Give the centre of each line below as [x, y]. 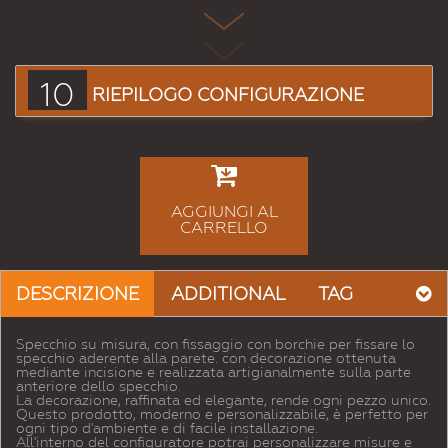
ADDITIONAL [228, 294]
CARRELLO [224, 228]
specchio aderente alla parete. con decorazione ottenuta [206, 358]
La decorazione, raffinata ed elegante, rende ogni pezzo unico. [223, 400]
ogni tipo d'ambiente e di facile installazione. [167, 428]
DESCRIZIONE [77, 294]
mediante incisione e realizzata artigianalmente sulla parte [213, 372]
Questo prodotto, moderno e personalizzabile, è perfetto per [222, 414]
